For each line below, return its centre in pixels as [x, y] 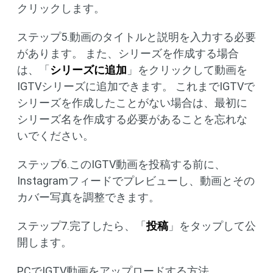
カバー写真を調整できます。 [88, 197]
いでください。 [55, 136]
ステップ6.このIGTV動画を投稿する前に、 [121, 165]
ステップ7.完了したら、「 [82, 226]
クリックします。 [61, 9]
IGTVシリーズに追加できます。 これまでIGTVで [136, 87]
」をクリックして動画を [187, 70]
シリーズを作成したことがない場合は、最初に [132, 103]
